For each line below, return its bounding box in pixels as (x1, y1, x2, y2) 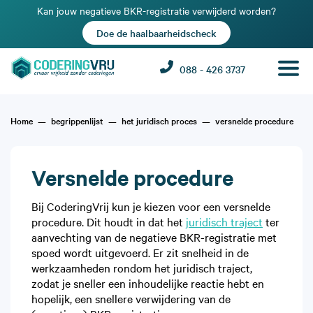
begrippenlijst (51, 114, 103, 126)
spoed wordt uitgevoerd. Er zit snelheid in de (31, 244, 249, 260)
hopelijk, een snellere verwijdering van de (31, 290, 231, 306)
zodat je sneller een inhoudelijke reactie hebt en (31, 275, 264, 291)
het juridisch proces (122, 114, 197, 126)
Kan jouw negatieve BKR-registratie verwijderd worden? (37, 3, 276, 17)
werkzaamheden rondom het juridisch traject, (31, 259, 252, 275)
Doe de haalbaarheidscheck (96, 26, 217, 40)
